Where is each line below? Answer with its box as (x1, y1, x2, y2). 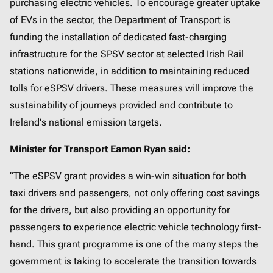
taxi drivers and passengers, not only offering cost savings (10, 187, 260, 199)
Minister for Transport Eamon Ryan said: (10, 143, 190, 155)
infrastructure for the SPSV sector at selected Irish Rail (10, 48, 244, 60)
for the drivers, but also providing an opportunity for (10, 204, 230, 216)
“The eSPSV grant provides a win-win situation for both (10, 170, 246, 182)
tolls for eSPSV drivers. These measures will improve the (10, 82, 253, 94)
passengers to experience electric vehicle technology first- (10, 221, 261, 233)
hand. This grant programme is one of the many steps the (10, 238, 258, 250)
